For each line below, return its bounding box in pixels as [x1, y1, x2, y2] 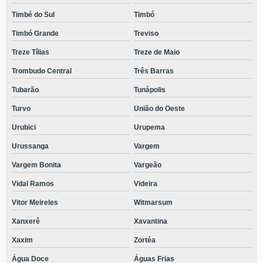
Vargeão [133, 161, 161, 169]
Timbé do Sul [12, 11, 55, 19]
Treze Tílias [12, 48, 49, 56]
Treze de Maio [133, 48, 180, 56]
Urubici [12, 123, 36, 131]
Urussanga [12, 142, 49, 150]
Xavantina [133, 217, 167, 225]
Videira [133, 180, 157, 188]
